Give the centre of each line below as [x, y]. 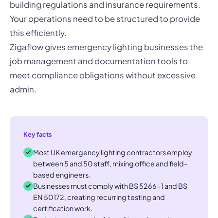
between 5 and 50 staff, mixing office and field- [110, 163]
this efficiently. [38, 33]
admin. [23, 89]
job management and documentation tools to [99, 61]
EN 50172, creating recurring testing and [99, 197]
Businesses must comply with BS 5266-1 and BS [110, 186]
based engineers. [62, 174]
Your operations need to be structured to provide [105, 18]
